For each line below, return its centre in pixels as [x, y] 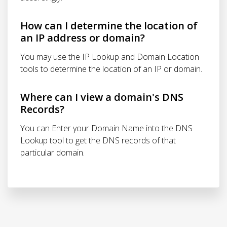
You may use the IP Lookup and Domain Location [110, 57]
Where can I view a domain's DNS [102, 97]
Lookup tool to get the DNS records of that [98, 140]
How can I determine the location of [109, 26]
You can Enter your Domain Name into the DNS [106, 128]
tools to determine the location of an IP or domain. [111, 69]
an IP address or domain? [83, 38]
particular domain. [52, 153]
